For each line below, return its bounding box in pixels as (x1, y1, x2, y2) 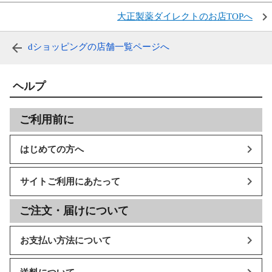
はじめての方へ (20, 144, 84, 154)
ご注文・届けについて (19, 205, 129, 217)
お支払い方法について (20, 235, 111, 245)
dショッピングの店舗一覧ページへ (28, 42, 169, 52)
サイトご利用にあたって (20, 176, 120, 186)
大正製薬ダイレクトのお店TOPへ (117, 12, 253, 22)
